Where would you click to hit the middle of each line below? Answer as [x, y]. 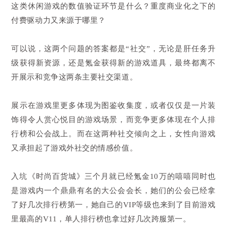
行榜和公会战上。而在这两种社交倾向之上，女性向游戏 [113, 134]
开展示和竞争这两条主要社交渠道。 [74, 77]
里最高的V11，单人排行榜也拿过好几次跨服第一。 [101, 219]
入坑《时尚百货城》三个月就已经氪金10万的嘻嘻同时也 [113, 176]
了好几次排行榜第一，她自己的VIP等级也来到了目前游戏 [113, 204]
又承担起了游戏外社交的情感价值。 [74, 148]
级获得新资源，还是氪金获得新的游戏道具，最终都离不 [113, 63]
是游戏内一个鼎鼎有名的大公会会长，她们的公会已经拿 [113, 190]
